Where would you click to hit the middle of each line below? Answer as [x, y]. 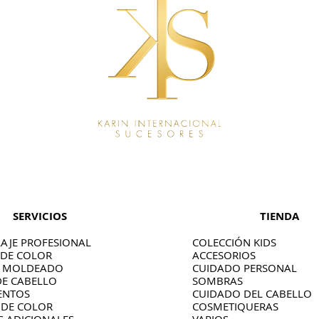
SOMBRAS [217, 281]
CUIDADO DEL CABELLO [252, 293]
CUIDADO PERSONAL [244, 268]
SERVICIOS [40, 216]
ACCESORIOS [224, 255]
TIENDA [279, 216]
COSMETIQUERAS [235, 306]
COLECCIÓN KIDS [234, 242]
